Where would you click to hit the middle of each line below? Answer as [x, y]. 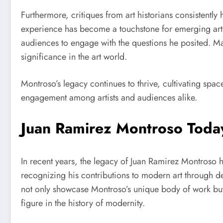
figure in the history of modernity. [83, 203]
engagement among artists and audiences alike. [109, 97]
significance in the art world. [74, 56]
